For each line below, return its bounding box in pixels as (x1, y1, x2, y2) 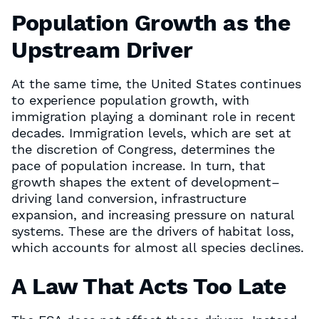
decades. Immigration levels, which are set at (11, 125, 291, 140)
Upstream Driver (11, 36, 193, 63)
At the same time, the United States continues (11, 76, 301, 91)
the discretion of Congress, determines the (11, 142, 275, 157)
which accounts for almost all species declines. (11, 240, 305, 255)
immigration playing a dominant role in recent (11, 109, 296, 124)
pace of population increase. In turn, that (11, 158, 266, 173)
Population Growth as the (11, 9, 291, 36)
